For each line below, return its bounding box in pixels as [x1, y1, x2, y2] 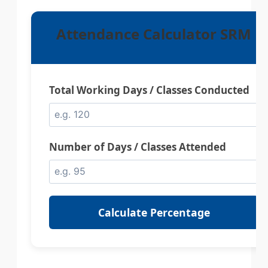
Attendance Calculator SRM [56, 24, 251, 44]
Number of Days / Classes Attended [49, 139, 226, 154]
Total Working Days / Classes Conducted [49, 83, 249, 97]
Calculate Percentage [98, 205, 210, 220]
